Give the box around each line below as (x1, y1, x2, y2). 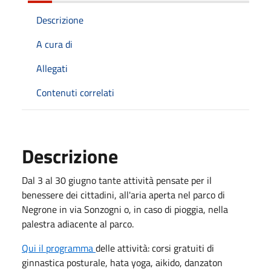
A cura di (36, 36, 73, 51)
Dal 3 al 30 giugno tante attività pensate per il (22, 172, 212, 188)
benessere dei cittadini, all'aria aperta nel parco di (22, 187, 225, 202)
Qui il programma (22, 240, 96, 255)
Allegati (36, 60, 68, 76)
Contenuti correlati (36, 85, 114, 100)
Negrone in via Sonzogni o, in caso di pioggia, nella (22, 201, 228, 217)
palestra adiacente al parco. (22, 216, 134, 231)
